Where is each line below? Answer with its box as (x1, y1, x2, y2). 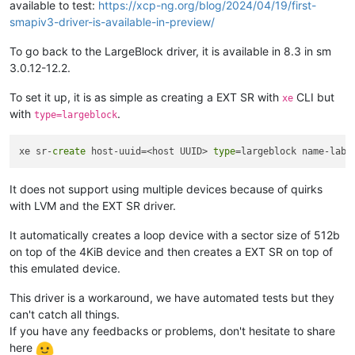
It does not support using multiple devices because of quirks (10, 182, 323, 197)
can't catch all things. (10, 307, 120, 322)
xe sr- (19, 146, 53, 157)
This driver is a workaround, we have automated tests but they (10, 291, 334, 305)
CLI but (293, 90, 334, 104)
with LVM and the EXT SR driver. (10, 199, 176, 213)
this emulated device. (10, 261, 120, 276)
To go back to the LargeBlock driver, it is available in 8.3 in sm (10, 44, 331, 58)
